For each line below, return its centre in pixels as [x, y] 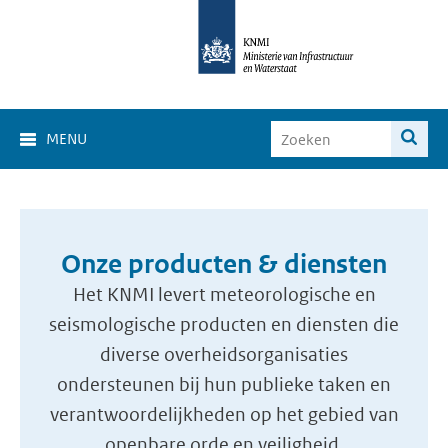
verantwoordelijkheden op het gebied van [224, 414]
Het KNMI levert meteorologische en [224, 294]
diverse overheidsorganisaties [224, 354]
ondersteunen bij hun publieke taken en [224, 384]
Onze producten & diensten [224, 264]
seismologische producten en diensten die [224, 324]
